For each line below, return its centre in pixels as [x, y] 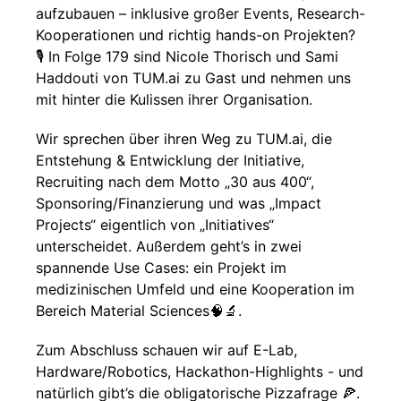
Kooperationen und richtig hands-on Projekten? [196, 35]
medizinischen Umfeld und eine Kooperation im [195, 289]
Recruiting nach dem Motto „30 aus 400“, [175, 182]
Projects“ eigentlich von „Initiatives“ [155, 225]
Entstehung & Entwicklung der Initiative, [170, 160]
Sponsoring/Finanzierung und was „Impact [179, 203]
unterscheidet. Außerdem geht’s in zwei [169, 246]
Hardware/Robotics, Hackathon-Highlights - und [200, 371]
